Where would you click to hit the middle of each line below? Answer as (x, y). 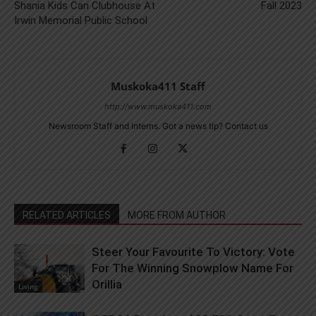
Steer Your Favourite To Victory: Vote (193, 252)
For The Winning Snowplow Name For (193, 268)
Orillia (107, 285)
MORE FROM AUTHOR (177, 215)
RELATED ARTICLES (67, 215)
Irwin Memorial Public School (81, 21)
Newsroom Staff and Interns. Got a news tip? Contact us (158, 126)
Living (28, 287)
